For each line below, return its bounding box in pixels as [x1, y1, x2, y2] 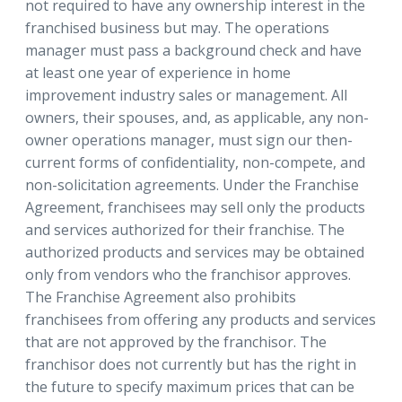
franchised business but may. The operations [25, 17, 329, 38]
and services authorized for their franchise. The [25, 219, 345, 240]
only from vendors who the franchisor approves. [25, 264, 351, 284]
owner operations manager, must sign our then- [25, 129, 353, 150]
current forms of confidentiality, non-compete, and [25, 152, 365, 172]
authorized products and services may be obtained [25, 241, 364, 262]
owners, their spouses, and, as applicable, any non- [25, 107, 369, 127]
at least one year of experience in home [25, 62, 291, 83]
